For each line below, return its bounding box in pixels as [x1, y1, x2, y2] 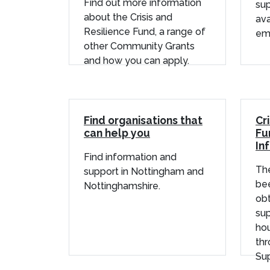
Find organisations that [84, 113, 202, 127]
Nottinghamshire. [84, 180, 160, 192]
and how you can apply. [84, 54, 189, 66]
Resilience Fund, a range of [84, 25, 206, 37]
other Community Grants [84, 40, 195, 52]
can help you [84, 126, 150, 139]
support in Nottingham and [84, 165, 204, 177]
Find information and [84, 151, 177, 163]
